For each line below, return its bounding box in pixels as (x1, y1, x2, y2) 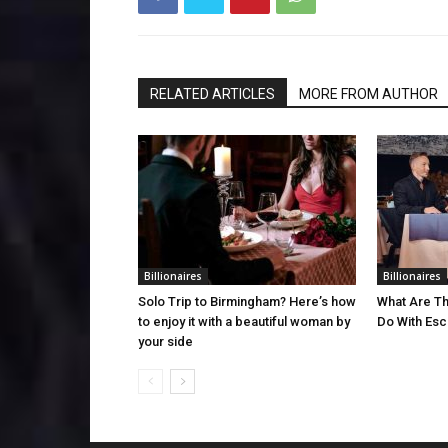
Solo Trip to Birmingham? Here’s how (138, 294, 356, 309)
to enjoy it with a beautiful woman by (138, 314, 350, 329)
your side (138, 334, 193, 349)
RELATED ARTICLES (150, 86, 275, 102)
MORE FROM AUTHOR (299, 86, 438, 102)
